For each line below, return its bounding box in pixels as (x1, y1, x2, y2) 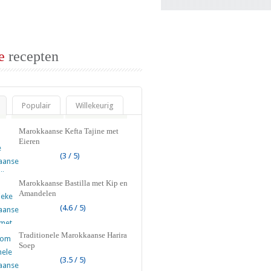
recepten (5, 48, 59, 64)
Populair (22, 101, 51, 110)
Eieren (19, 137, 40, 146)
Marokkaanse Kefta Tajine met (19, 126, 119, 135)
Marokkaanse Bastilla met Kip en (19, 178, 128, 188)
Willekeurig (76, 101, 114, 110)
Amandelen (19, 189, 56, 198)
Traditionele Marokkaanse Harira (19, 230, 127, 240)
